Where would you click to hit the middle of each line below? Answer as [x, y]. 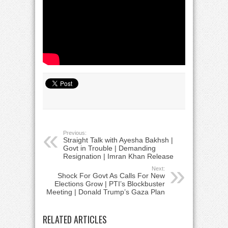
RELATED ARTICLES [75, 219]
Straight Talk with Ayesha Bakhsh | [118, 140]
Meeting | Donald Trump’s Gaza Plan [106, 192]
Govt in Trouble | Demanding [109, 148]
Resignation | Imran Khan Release [118, 156]
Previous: [75, 133]
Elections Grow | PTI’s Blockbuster [110, 184]
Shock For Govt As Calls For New [111, 176]
